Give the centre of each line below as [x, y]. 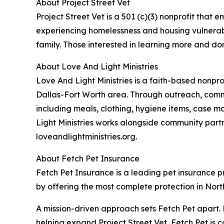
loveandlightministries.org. [86, 136]
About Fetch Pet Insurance [88, 158]
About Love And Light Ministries [97, 66]
